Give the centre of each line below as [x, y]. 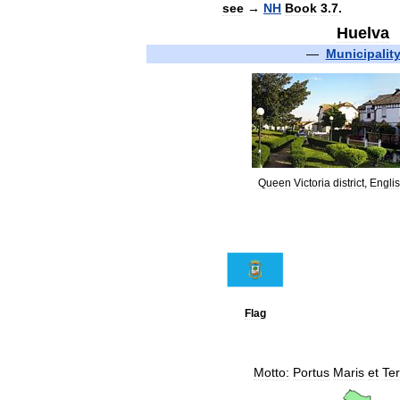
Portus [311, 372]
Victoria [312, 183]
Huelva [363, 33]
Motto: [271, 372]
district [349, 183]
